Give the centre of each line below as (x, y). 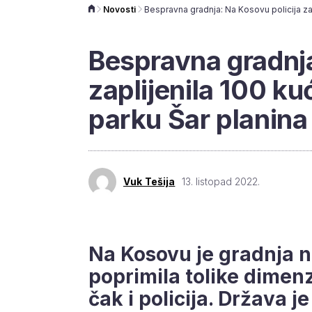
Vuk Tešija (149, 181)
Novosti (119, 9)
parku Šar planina (198, 119)
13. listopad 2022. (221, 181)
